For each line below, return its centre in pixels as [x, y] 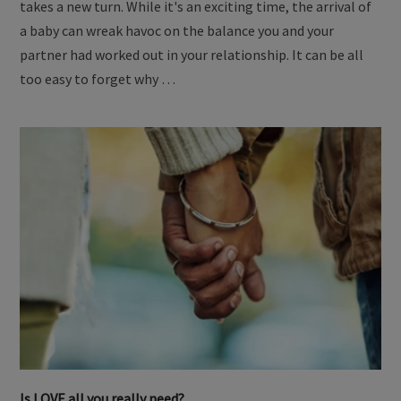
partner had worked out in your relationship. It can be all [192, 55]
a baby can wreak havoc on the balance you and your [177, 31]
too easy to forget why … [98, 79]
